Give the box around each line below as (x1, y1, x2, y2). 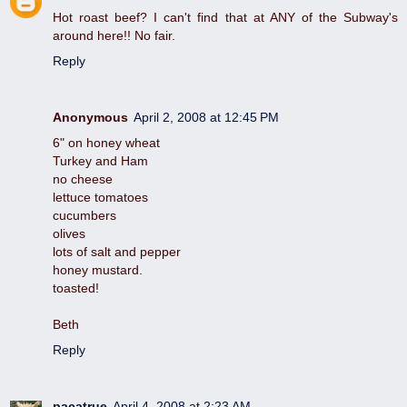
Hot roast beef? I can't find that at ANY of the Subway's (53, 10, 398, 25)
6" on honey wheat (53, 135, 160, 151)
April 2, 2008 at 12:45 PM (134, 110, 279, 125)
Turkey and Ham (53, 154, 148, 169)
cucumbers (53, 208, 116, 223)
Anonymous (53, 110, 128, 125)
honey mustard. (53, 263, 143, 278)
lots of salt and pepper (53, 244, 181, 260)
